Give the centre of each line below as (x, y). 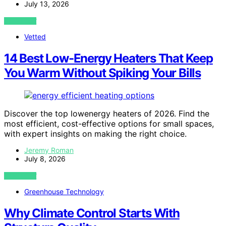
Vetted (35, 36)
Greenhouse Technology (64, 191)
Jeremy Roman (49, 150)
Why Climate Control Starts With (92, 213)
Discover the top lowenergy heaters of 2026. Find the (107, 113)
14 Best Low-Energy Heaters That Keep (108, 58)
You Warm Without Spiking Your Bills (102, 73)
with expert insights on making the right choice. (95, 133)
